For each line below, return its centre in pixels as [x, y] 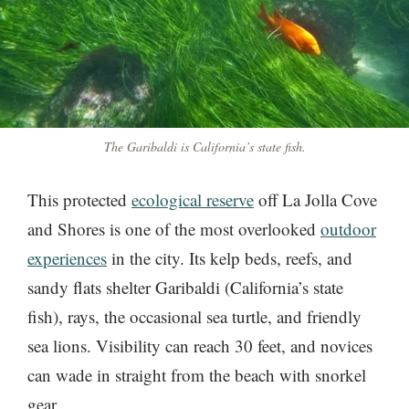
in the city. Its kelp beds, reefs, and [230, 258]
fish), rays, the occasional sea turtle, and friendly [194, 317]
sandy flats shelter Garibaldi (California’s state [185, 288]
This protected [79, 200]
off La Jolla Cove [315, 200]
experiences [67, 258]
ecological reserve [193, 200]
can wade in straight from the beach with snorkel [197, 375]
